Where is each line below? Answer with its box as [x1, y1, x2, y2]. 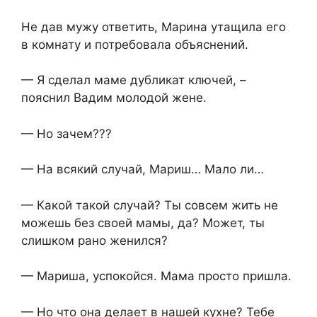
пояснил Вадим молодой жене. [21, 91, 207, 105]
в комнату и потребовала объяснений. [21, 37, 248, 52]
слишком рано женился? [21, 233, 168, 248]
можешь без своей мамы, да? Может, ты [21, 215, 265, 230]
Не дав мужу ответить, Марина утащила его [21, 19, 286, 34]
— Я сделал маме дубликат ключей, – [21, 73, 246, 88]
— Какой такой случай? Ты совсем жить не [21, 197, 278, 212]
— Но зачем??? [21, 126, 112, 141]
